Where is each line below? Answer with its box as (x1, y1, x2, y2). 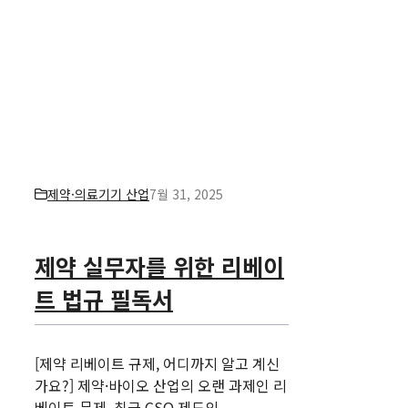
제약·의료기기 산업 (47, 184, 149, 203)
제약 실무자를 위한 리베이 (35, 249, 284, 282)
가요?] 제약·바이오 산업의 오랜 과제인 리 (35, 373, 287, 396)
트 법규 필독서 (35, 281, 173, 315)
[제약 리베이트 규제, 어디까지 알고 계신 (35, 352, 280, 374)
